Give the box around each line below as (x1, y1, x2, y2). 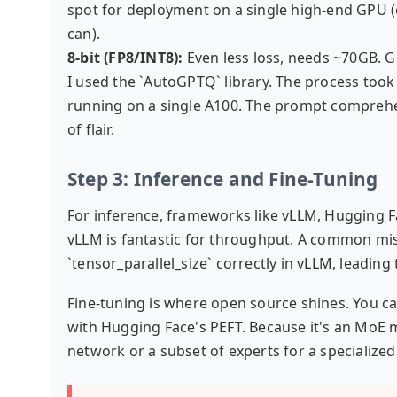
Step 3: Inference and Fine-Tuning (67, 167, 378, 191)
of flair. (67, 120, 114, 139)
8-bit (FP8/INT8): (67, 48, 183, 67)
